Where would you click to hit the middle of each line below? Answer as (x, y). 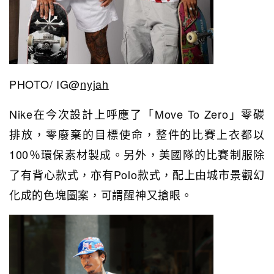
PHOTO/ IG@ (45, 83)
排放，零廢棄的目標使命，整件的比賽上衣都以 (137, 134)
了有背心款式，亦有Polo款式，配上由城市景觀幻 (137, 174)
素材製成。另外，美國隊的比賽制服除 (165, 154)
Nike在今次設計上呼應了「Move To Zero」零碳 (137, 113)
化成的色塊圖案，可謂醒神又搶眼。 (101, 194)
